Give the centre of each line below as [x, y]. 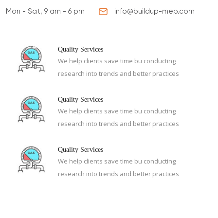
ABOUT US [35, 45]
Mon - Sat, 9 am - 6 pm [45, 11]
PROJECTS [151, 45]
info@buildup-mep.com [154, 11]
